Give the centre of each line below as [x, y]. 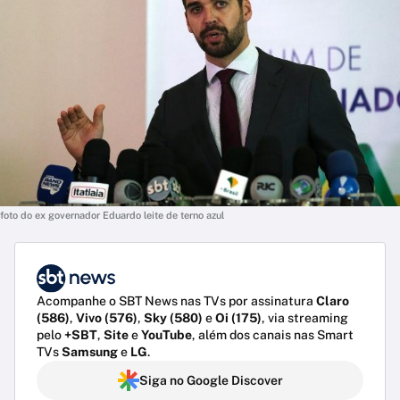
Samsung [90, 352]
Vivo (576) [107, 318]
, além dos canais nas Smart [273, 335]
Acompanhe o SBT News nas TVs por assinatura [176, 301]
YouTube [167, 335]
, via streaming [305, 318]
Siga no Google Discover [211, 381]
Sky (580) [173, 318]
